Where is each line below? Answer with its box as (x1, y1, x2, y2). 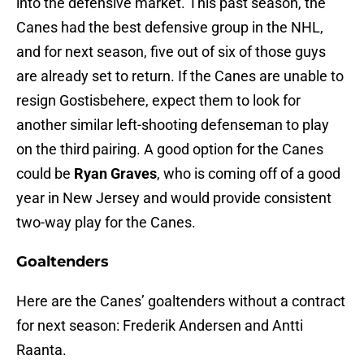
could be (16, 165, 74, 183)
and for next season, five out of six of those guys (16, 43, 326, 61)
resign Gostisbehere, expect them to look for (16, 92, 301, 110)
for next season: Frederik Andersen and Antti (16, 317, 303, 335)
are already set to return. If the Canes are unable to (16, 67, 344, 85)
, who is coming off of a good (157, 165, 340, 183)
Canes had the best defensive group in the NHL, (16, 19, 323, 37)
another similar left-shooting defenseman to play (16, 116, 329, 134)
